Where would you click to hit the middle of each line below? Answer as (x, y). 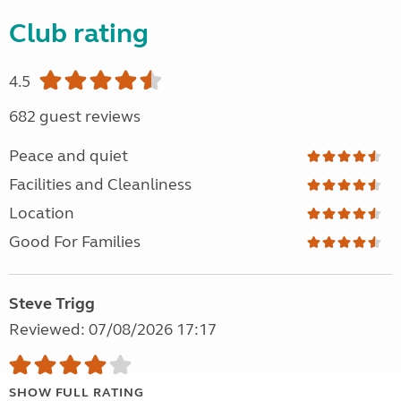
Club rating (79, 34)
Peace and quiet (68, 156)
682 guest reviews (75, 117)
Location (42, 213)
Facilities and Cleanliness (100, 185)
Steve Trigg (52, 304)
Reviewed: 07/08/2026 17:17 (113, 330)
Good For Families (75, 242)
